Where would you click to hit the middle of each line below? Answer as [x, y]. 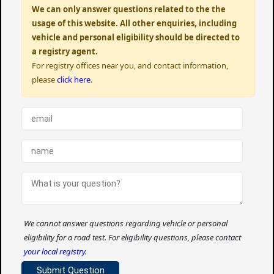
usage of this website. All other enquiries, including [135, 24]
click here [74, 80]
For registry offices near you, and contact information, [130, 66]
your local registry [55, 252]
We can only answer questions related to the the [129, 9]
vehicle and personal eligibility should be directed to [136, 38]
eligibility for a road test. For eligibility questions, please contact [133, 238]
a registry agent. [65, 52]
